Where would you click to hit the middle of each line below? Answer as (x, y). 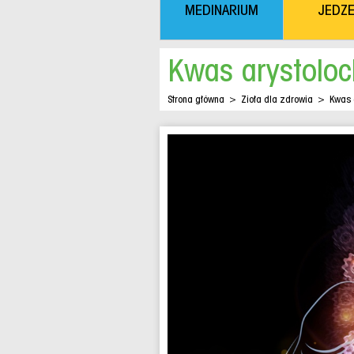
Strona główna (196, 99)
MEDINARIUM (222, 10)
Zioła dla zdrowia (277, 99)
